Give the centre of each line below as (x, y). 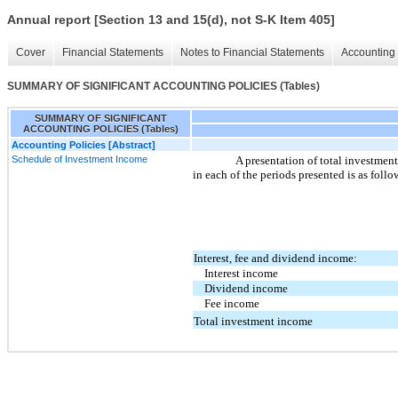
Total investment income (254, 322)
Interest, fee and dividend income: (276, 259)
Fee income (232, 304)
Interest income (242, 274)
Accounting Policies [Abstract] (84, 144)
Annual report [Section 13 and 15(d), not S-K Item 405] (171, 20)
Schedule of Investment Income (80, 159)
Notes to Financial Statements (252, 53)
